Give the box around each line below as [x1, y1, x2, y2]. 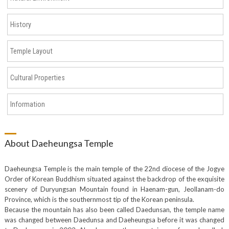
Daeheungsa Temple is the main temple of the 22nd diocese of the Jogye [4, 165, 225, 173]
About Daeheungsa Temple [4, 138, 113, 149]
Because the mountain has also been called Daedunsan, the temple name [4, 205, 225, 214]
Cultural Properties [10, 74, 65, 82]
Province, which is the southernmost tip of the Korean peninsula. [4, 195, 194, 203]
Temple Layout [10, 47, 53, 55]
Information [10, 100, 45, 108]
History [10, 20, 31, 29]
